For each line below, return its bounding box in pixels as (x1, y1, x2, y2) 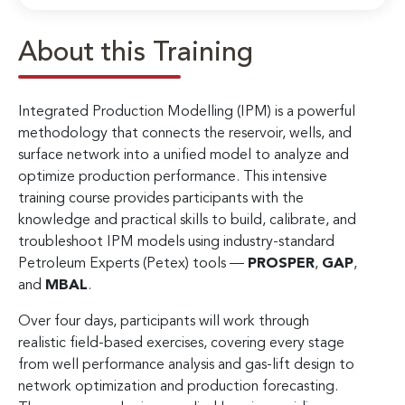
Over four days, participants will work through (18, 314, 309, 329)
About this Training (18, 39, 253, 67)
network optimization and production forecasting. (18, 379, 338, 394)
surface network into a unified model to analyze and (18, 147, 349, 163)
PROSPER (248, 256, 315, 271)
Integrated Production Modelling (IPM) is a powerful (18, 104, 355, 119)
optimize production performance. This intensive (18, 169, 327, 184)
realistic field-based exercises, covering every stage (18, 335, 344, 351)
